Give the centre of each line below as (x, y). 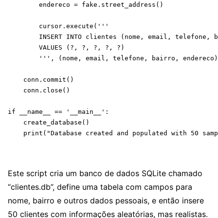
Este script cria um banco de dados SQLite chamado (105, 173)
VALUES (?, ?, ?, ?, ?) (66, 47)
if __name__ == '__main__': (58, 111)
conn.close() (39, 90)
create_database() (49, 122)
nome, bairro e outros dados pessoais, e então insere (106, 200)
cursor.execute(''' (58, 26)
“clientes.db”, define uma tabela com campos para (100, 187)
